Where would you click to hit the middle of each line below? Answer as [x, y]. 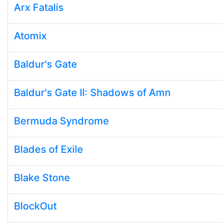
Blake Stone [42, 178]
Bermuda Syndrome [61, 121]
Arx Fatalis [39, 7]
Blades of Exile [49, 149]
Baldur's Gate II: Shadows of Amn [92, 93]
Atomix [30, 36]
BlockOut [35, 206]
